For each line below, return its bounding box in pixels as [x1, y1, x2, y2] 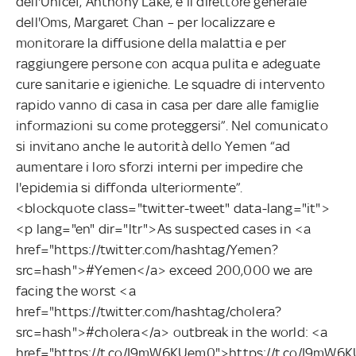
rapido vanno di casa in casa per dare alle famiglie [16, 96, 319, 113]
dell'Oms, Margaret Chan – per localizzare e [16, 14, 276, 30]
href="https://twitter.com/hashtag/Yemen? [16, 241, 279, 257]
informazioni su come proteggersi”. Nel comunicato [16, 117, 328, 133]
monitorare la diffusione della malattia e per [16, 34, 287, 51]
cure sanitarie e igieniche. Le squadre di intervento [16, 75, 326, 92]
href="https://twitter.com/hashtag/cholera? [16, 303, 282, 319]
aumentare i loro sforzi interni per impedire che [16, 158, 304, 175]
